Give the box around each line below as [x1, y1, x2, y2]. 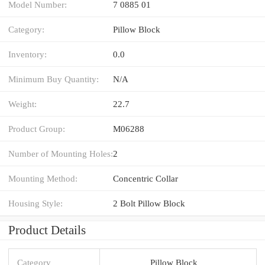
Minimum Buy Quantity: [8, 73, 99, 84]
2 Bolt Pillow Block [113, 198, 185, 208]
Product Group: [8, 123, 65, 134]
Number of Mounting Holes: [8, 148, 113, 159]
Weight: [8, 98, 37, 109]
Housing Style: [8, 198, 63, 208]
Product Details [8, 222, 86, 237]
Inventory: [8, 49, 47, 59]
